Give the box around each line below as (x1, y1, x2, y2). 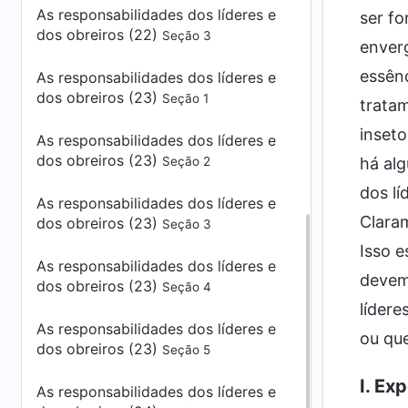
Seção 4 (162, 280, 211, 294)
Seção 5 (162, 342, 210, 357)
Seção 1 (162, 91, 209, 106)
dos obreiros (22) (36, 25, 162, 44)
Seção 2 (162, 154, 210, 168)
